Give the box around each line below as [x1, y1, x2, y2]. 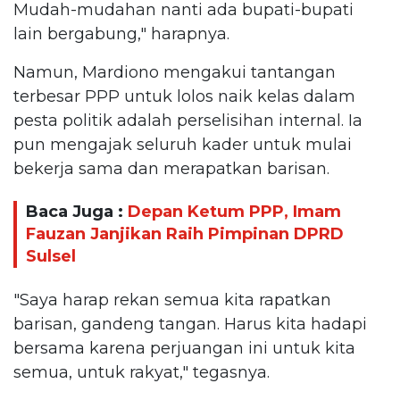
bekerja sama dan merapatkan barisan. [13, 158, 329, 179]
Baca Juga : [26, 202, 128, 222]
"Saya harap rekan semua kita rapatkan [13, 289, 331, 310]
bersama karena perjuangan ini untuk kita [13, 337, 355, 358]
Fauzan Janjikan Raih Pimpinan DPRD [26, 224, 344, 245]
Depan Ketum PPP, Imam [128, 202, 341, 222]
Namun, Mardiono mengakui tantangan [13, 62, 336, 82]
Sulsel [26, 246, 76, 267]
